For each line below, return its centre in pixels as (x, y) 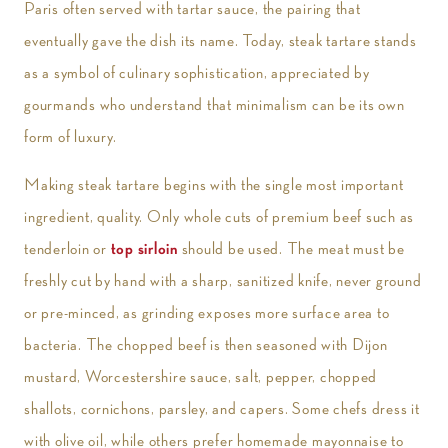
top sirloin (144, 249)
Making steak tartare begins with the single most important (214, 185)
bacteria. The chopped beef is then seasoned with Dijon (206, 345)
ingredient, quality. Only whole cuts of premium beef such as (219, 217)
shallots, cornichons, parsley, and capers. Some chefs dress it (222, 409)
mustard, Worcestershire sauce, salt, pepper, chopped (200, 377)
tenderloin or (67, 249)
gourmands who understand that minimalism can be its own (214, 105)
